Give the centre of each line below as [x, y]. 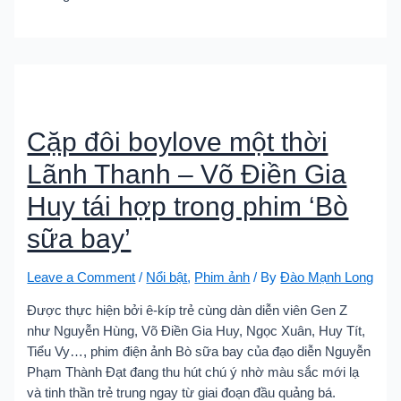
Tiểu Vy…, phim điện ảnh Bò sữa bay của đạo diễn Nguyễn [199, 351]
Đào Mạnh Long [327, 278]
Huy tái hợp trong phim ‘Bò [188, 207]
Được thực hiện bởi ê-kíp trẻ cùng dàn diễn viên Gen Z [188, 310]
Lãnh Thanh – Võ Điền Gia [187, 175]
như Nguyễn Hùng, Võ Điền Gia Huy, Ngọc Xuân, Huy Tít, [196, 331]
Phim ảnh [222, 278]
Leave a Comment [81, 278]
